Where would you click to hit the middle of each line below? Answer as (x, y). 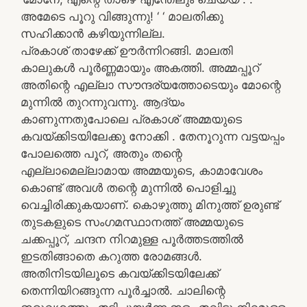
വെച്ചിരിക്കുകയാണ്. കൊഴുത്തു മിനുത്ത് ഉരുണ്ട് (150, 205)
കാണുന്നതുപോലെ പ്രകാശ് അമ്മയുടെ (131, 119)
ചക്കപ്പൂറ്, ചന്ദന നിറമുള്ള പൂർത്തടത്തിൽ (132, 239)
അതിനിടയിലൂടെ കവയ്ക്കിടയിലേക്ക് (120, 273)
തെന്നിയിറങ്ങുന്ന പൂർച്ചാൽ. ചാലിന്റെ (123, 291)
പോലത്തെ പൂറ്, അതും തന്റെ (101, 153)
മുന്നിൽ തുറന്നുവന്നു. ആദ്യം (102, 102)
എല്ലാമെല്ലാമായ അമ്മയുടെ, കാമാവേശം (142, 171)
